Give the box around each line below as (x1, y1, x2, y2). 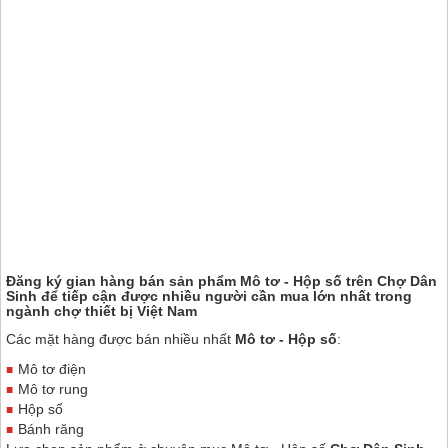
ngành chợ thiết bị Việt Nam (6, 302, 197, 319)
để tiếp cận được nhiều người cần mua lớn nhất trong (37, 287, 412, 304)
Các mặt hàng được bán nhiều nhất (6, 330, 235, 347)
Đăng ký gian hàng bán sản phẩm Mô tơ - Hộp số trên (6, 272, 377, 289)
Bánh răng (18, 420, 84, 437)
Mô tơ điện (18, 360, 86, 377)
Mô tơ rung (18, 380, 88, 397)
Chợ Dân (377, 272, 437, 289)
